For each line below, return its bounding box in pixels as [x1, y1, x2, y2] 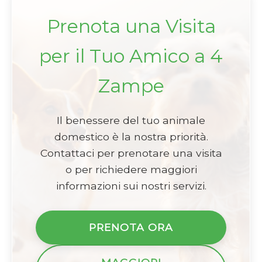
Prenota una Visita [46, 14, 216, 37]
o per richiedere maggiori [65, 163, 197, 175]
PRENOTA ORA [89, 220, 173, 233]
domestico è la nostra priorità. [54, 130, 208, 143]
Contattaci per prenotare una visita [40, 146, 222, 159]
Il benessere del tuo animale [57, 113, 205, 126]
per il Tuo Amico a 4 [39, 44, 223, 67]
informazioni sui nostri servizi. [56, 179, 206, 192]
